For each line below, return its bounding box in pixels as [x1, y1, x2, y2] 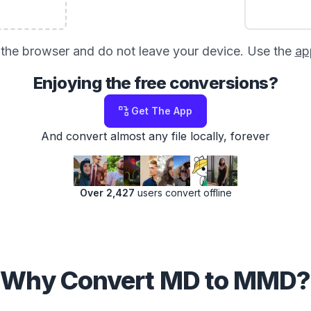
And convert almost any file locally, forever [41, 129, 270, 143]
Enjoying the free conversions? [33, 73, 278, 93]
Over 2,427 [79, 187, 135, 199]
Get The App [131, 105, 192, 117]
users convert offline [134, 187, 232, 199]
